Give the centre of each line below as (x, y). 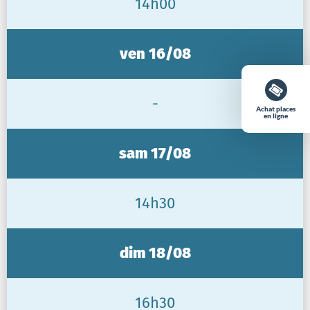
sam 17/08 (155, 153)
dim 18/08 (155, 253)
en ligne (276, 115)
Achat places (276, 108)
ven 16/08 (155, 53)
